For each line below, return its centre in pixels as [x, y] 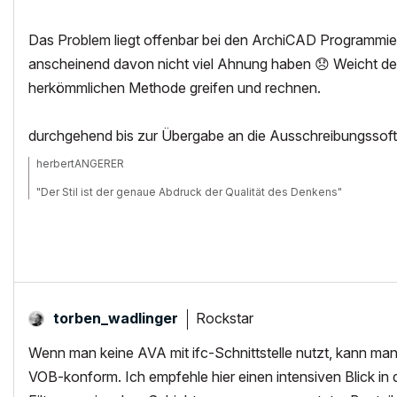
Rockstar [225, 318]
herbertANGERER [80, 163]
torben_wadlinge [113, 318]
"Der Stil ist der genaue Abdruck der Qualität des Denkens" [189, 192]
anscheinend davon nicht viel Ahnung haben [171, 64]
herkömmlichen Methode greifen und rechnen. [175, 88]
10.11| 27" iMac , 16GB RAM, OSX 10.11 [161, 237]
